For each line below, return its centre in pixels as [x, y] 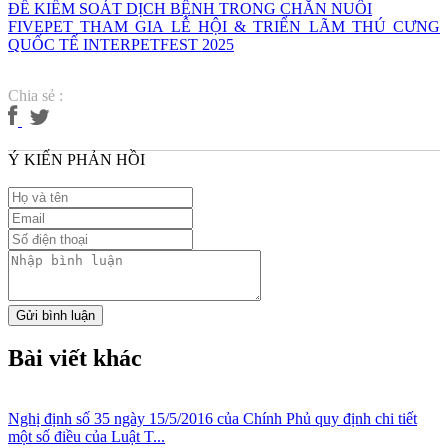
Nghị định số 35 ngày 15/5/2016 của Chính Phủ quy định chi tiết [212, 419]
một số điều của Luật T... [86, 437]
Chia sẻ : [35, 95]
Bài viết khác [75, 358]
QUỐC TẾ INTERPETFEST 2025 [121, 44]
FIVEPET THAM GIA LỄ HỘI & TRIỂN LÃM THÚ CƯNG [224, 26]
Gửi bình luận [55, 315]
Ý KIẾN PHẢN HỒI [76, 159]
